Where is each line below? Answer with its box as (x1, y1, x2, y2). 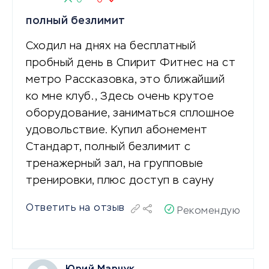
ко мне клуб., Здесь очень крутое (26, 91, 214, 102)
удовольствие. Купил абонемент (26, 124, 208, 136)
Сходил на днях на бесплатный (26, 40, 196, 52)
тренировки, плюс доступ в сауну (26, 175, 214, 186)
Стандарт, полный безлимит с (26, 141, 191, 153)
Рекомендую (177, 206, 241, 216)
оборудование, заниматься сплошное (26, 107, 235, 119)
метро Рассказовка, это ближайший (26, 74, 225, 85)
